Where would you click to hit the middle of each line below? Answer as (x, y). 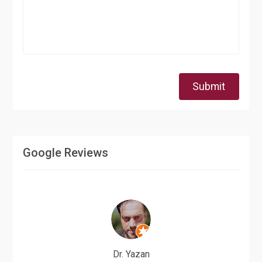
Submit (209, 87)
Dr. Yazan (131, 254)
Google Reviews (66, 153)
